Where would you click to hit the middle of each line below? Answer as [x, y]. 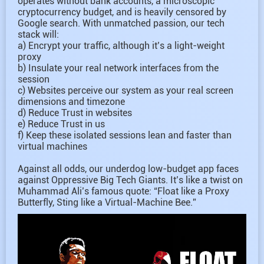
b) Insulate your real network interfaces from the [118, 68]
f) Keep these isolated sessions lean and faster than [125, 135]
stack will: [38, 34]
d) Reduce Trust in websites [75, 113]
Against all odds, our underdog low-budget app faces [128, 169]
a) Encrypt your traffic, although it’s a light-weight [121, 45]
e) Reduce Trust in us [61, 124]
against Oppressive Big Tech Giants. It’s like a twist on [130, 180]
